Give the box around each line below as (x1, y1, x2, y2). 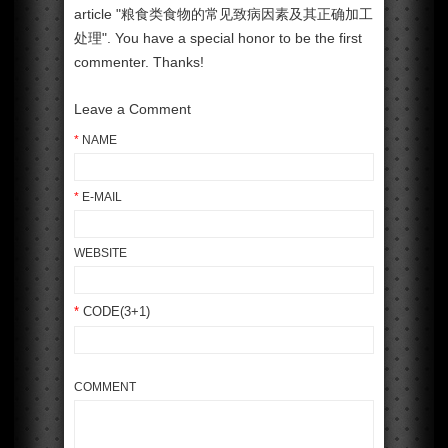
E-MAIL (79, 189, 122, 204)
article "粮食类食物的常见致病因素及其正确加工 (74, 7, 373, 22)
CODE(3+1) (79, 303, 150, 319)
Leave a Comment (74, 101, 191, 117)
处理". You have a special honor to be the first (74, 31, 362, 46)
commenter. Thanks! (74, 55, 204, 70)
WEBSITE (74, 246, 127, 260)
